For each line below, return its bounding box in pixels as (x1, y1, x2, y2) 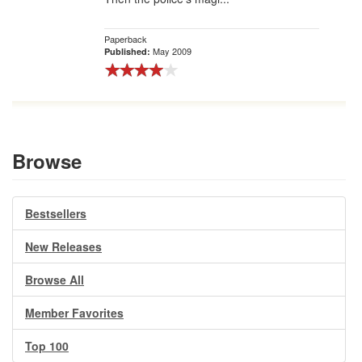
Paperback (104, 32, 147, 45)
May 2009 (153, 44, 192, 57)
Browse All (25, 271, 84, 288)
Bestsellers (25, 205, 86, 221)
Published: (104, 45, 153, 57)
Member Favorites (25, 305, 124, 321)
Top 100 (25, 338, 69, 354)
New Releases (25, 238, 102, 255)
